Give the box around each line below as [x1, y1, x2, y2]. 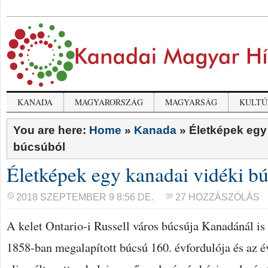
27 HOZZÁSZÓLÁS [175, 192, 260, 202]
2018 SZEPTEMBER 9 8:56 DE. [16, 192, 154, 202]
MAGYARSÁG [165, 96, 217, 108]
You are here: [13, 124, 89, 136]
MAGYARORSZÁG [75, 96, 143, 108]
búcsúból [13, 141, 65, 153]
